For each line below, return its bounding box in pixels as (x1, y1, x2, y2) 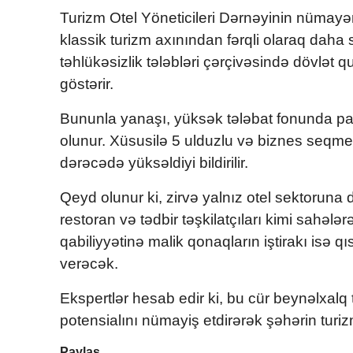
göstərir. (60, 75, 113, 92)
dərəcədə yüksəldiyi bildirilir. (60, 154, 248, 171)
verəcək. (60, 255, 118, 272)
